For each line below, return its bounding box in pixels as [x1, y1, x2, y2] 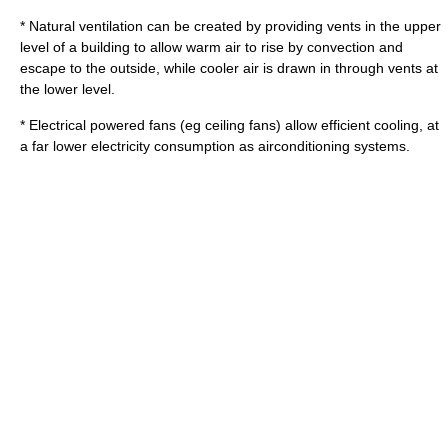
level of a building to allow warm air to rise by [20, 39, 307, 55]
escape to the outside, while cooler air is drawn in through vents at [20, 60, 438, 76]
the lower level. [20, 81, 115, 97]
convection [307, 39, 375, 55]
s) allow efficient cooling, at [269, 117, 439, 133]
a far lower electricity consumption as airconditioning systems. [20, 138, 410, 154]
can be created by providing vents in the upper [143, 18, 441, 34]
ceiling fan [205, 117, 269, 133]
